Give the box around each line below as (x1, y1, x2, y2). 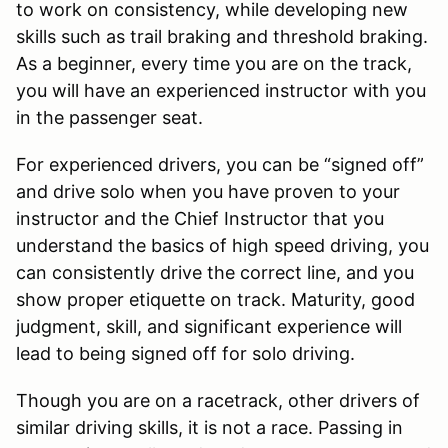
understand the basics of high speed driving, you (16, 234, 429, 256)
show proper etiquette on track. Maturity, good (16, 288, 415, 310)
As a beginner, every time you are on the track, (16, 52, 412, 74)
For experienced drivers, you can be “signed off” (16, 153, 424, 175)
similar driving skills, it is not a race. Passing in (16, 416, 403, 438)
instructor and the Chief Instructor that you (16, 207, 384, 229)
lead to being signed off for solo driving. (16, 342, 355, 364)
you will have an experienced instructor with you (16, 79, 426, 101)
